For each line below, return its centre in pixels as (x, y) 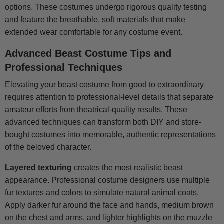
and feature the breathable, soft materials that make (95, 20)
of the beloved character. (48, 147)
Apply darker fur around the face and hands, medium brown (109, 205)
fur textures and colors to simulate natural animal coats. (102, 193)
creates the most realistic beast (127, 168)
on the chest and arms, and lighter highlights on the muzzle (109, 218)
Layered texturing (38, 168)
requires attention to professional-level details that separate (109, 97)
